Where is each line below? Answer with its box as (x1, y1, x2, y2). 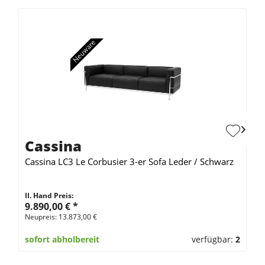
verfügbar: (191, 233, 235, 245)
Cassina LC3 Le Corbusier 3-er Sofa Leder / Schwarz (25, 155, 234, 167)
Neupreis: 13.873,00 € (25, 211, 98, 222)
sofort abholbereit (25, 233, 100, 245)
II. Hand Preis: (25, 190, 74, 201)
